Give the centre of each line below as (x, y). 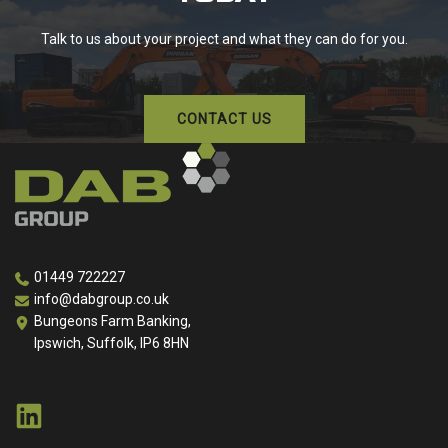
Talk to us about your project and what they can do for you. (224, 39)
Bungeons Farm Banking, (112, 321)
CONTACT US (224, 119)
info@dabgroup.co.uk (101, 299)
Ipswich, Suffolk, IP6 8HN (111, 343)
